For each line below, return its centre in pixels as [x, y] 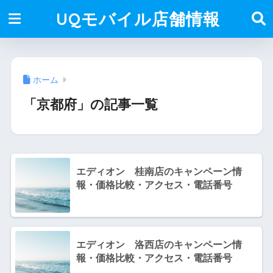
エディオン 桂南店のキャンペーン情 [159, 171]
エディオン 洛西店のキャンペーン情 [159, 244]
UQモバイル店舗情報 [138, 19]
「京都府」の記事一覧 [90, 105]
